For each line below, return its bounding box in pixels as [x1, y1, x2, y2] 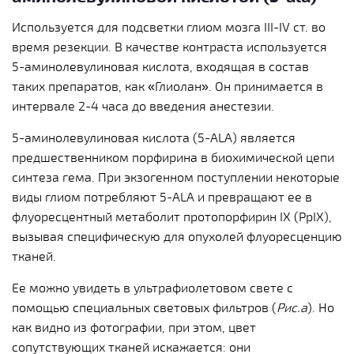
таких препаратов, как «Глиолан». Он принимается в [12, 77, 323, 93]
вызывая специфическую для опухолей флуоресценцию [12, 228, 342, 243]
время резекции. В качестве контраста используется [12, 38, 327, 54]
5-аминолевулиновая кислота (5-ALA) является [12, 129, 296, 145]
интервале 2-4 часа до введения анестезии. [12, 97, 274, 113]
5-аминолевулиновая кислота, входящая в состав [12, 58, 309, 73]
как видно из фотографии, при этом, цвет [12, 318, 256, 334]
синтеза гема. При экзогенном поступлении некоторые [12, 168, 340, 184]
